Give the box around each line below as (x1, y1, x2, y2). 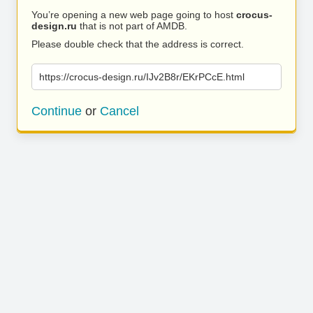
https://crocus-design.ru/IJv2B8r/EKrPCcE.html (39, 71, 245, 82)
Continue (31, 104, 82, 118)
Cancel (100, 104, 139, 118)
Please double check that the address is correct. (31, 38, 244, 50)
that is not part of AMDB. (77, 20, 187, 31)
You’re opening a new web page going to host (31, 9, 236, 20)
